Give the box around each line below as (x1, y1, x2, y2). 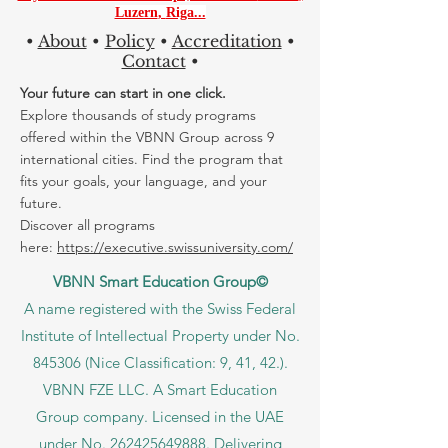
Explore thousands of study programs (20, 105, 256, 124)
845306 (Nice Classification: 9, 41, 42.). (32, 352, 288, 372)
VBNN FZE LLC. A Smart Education (43, 379, 277, 399)
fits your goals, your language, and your (20, 171, 267, 190)
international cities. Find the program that (20, 149, 283, 168)
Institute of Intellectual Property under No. (20, 325, 300, 345)
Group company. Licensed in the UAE (36, 406, 284, 426)
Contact (121, 50, 186, 71)
